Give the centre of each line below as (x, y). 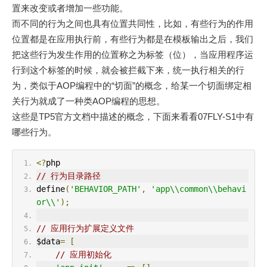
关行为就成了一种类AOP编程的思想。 (89, 101)
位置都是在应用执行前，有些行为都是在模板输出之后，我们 (133, 39)
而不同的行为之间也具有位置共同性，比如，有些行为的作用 (133, 24)
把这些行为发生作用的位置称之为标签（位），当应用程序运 (133, 55)
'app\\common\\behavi (198, 189)
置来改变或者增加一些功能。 (70, 8)
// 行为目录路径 (68, 176)
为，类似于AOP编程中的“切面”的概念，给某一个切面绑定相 (132, 86)
